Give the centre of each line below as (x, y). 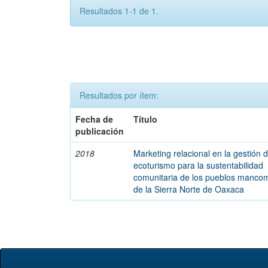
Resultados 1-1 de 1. (119, 11)
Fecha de (95, 119)
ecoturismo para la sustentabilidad (199, 165)
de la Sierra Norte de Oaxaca (189, 189)
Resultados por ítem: (119, 95)
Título (146, 119)
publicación (100, 131)
